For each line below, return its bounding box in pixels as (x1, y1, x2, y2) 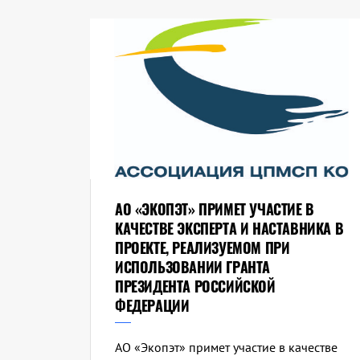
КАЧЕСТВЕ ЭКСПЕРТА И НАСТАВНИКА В (115, 218, 344, 239)
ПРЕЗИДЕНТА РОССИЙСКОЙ (115, 276, 276, 297)
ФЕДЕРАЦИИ (115, 295, 190, 317)
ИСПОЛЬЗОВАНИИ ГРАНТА (115, 256, 271, 278)
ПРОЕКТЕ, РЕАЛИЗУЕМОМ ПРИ (115, 237, 290, 259)
